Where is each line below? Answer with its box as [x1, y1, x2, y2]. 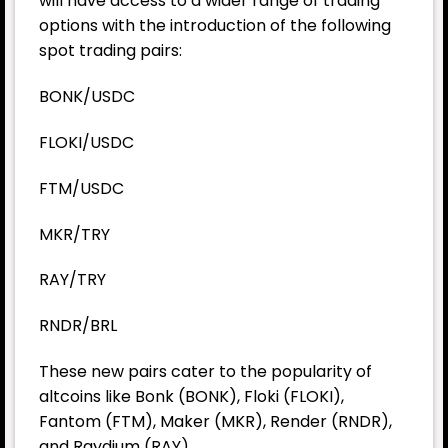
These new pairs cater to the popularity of [39, 360, 372, 384]
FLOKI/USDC [39, 131, 134, 155]
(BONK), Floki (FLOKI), [174, 385, 344, 409]
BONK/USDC [39, 85, 135, 109]
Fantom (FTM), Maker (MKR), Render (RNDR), [39, 410, 392, 434]
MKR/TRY [39, 222, 110, 246]
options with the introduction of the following [39, 14, 391, 38]
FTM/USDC [39, 176, 124, 200]
